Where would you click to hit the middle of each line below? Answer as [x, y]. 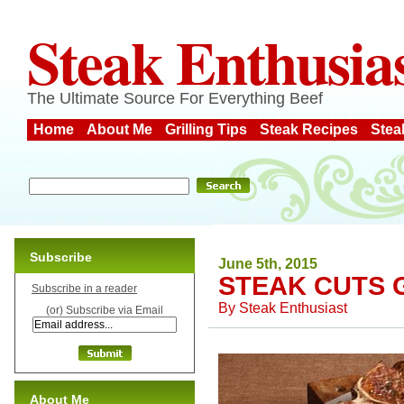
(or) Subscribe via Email [105, 310]
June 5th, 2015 [268, 263]
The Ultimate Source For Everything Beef [175, 98]
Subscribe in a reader [84, 289]
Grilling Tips [206, 129]
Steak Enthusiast [293, 308]
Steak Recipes [309, 129]
